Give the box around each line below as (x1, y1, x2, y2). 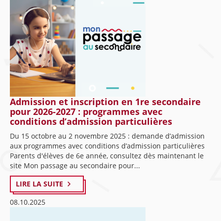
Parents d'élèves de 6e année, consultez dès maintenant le (10, 151, 204, 160)
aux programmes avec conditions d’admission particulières (10, 141, 209, 150)
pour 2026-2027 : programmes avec (10, 106, 162, 117)
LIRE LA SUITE (16, 179, 63, 188)
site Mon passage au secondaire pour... (10, 161, 140, 170)
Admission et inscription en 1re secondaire (10, 96, 201, 108)
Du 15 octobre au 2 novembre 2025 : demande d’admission (10, 131, 205, 141)
